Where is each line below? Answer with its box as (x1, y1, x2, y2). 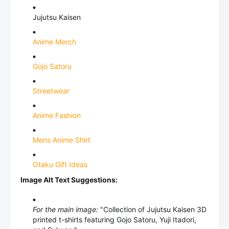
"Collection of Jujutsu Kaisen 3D (98, 205, 207, 214)
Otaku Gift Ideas (33, 160, 87, 169)
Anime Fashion (33, 111, 81, 120)
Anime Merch (33, 37, 76, 46)
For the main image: (33, 205, 98, 214)
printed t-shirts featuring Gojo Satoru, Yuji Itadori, (33, 215, 196, 224)
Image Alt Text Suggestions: (20, 175, 118, 184)
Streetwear (33, 86, 70, 95)
